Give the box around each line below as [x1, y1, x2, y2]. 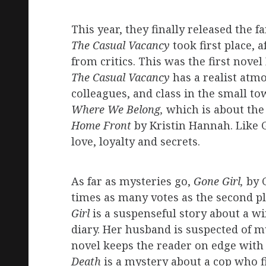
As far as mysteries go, [71, 174, 194, 189]
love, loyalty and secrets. [71, 134, 200, 149]
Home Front [71, 118, 134, 133]
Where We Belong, [71, 102, 166, 117]
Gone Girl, [194, 174, 243, 189]
